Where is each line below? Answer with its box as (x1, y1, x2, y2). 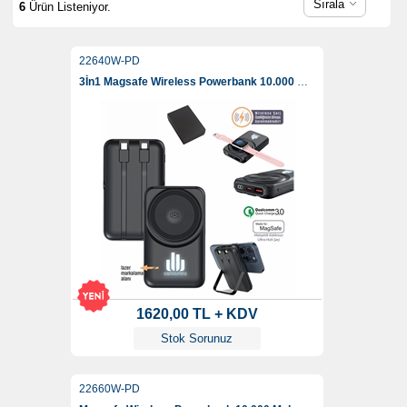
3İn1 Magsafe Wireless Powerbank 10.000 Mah (296, 75, 308, 89)
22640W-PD (78, 55, 140, 68)
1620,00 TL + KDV (135, 306, 258, 323)
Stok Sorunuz (161, 332, 233, 346)
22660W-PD (78, 382, 140, 396)
